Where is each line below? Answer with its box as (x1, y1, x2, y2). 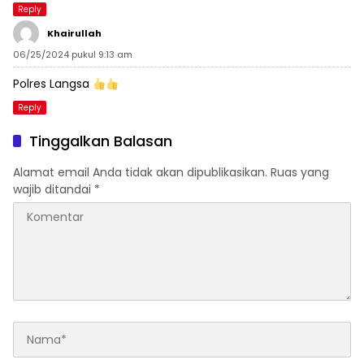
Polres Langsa (13, 76, 93, 93)
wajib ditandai (13, 181, 94, 198)
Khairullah (47, 27, 102, 41)
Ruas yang (271, 164, 329, 181)
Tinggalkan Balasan (29, 131, 172, 152)
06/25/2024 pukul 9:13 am (13, 48, 132, 62)
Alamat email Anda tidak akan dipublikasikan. (13, 164, 267, 181)
